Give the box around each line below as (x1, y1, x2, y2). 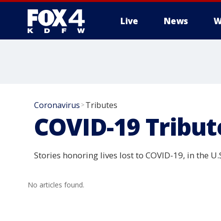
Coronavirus (34, 100, 80, 110)
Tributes (85, 100, 117, 110)
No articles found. (28, 180, 84, 189)
